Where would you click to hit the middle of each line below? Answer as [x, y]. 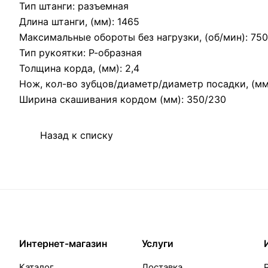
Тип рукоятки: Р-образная [80, 53]
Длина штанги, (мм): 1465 [79, 22]
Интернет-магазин [63, 244]
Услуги [157, 244]
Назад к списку [77, 135]
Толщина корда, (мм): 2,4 [79, 68]
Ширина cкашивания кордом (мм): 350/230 [123, 99]
